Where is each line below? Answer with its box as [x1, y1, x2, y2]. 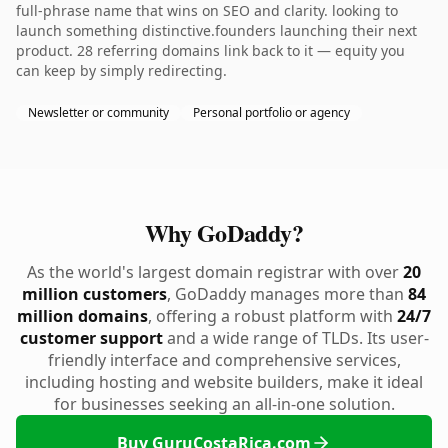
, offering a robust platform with [148, 305, 397, 327]
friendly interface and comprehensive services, [47, 349, 401, 371]
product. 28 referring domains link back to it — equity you [16, 41, 405, 60]
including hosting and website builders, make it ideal [25, 371, 423, 393]
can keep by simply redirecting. [16, 61, 227, 80]
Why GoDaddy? [144, 215, 304, 250]
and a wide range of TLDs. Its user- [162, 327, 429, 349]
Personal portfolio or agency [193, 104, 350, 121]
